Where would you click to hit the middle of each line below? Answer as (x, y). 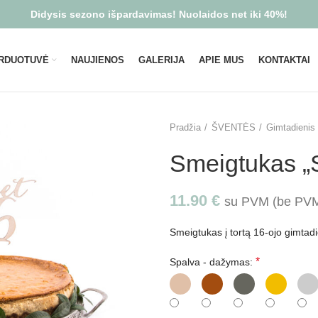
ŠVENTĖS (234, 127)
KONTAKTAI (284, 60)
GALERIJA (161, 60)
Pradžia (185, 127)
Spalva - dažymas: (211, 262)
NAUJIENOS (97, 60)
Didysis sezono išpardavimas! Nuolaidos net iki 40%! (159, 14)
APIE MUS (221, 60)
